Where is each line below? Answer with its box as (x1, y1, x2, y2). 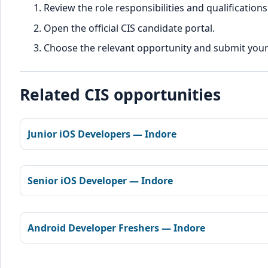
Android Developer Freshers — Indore (28, 221, 205, 234)
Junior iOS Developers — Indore (28, 127, 176, 141)
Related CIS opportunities (20, 83, 221, 105)
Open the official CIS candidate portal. (44, 21, 215, 35)
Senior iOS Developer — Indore (28, 174, 173, 188)
